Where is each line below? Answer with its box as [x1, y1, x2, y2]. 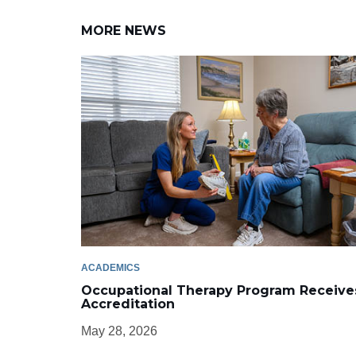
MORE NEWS [81, 23, 166, 39]
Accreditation [81, 296, 175, 312]
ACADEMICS [81, 262, 140, 274]
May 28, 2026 [81, 324, 157, 339]
